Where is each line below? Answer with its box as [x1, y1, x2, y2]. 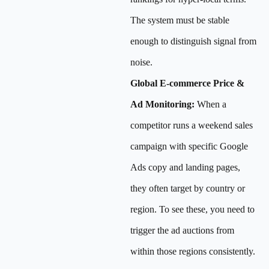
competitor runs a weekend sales [130, 120, 253, 130]
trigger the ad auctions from [130, 225, 234, 235]
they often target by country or [130, 183, 245, 193]
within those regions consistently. [130, 246, 255, 256]
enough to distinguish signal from [130, 36, 256, 46]
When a [195, 99, 226, 109]
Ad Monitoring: [130, 99, 195, 109]
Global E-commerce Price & [130, 78, 244, 88]
